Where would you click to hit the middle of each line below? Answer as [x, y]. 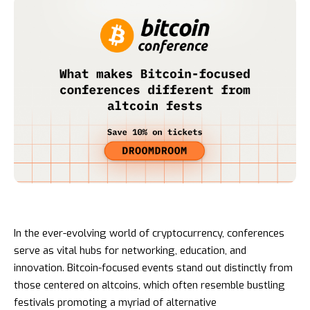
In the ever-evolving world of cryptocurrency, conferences [149, 233]
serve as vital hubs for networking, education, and [130, 250]
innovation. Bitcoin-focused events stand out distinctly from [153, 267]
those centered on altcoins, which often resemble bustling [149, 285]
